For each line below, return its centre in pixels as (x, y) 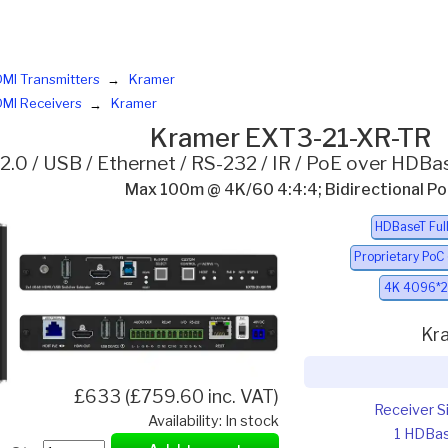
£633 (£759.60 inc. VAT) (177, 396)
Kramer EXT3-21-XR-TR (291, 138)
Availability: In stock (214, 420)
